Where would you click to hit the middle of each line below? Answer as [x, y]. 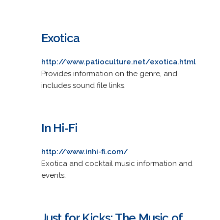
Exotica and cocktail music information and [117, 163]
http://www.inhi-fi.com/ [84, 151]
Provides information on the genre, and [109, 73]
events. [53, 175]
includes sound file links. [83, 85]
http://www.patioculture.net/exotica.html [118, 62]
